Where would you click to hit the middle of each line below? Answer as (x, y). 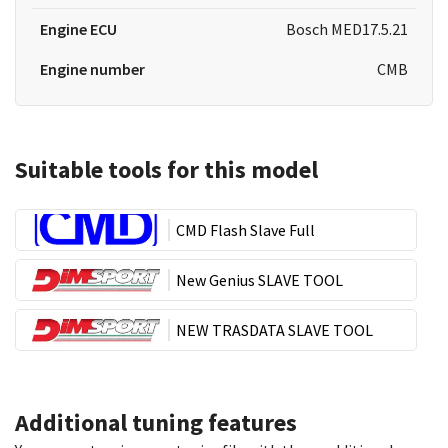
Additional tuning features (156, 422)
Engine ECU (78, 29)
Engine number (92, 69)
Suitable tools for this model (166, 169)
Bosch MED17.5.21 (346, 29)
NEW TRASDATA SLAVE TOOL (274, 330)
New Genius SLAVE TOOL (259, 280)
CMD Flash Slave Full (245, 230)
